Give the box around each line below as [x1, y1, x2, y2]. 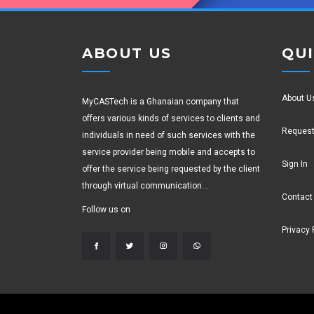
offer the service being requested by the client [82, 163, 260, 174]
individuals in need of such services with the [82, 130, 255, 140]
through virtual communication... [82, 180, 208, 191]
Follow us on [82, 204, 130, 214]
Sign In [282, 158, 308, 169]
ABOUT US [82, 44, 172, 62]
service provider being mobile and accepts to [82, 146, 255, 157]
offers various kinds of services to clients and [82, 113, 260, 123]
